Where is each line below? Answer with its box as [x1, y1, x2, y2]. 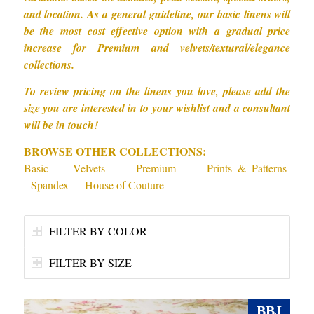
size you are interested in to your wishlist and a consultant [23, 100, 291, 116]
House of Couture [84, 177, 164, 192]
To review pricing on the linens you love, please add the [23, 83, 291, 99]
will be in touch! [23, 116, 98, 132]
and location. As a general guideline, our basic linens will [23, 6, 291, 22]
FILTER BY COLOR [48, 223, 147, 238]
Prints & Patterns [207, 160, 287, 175]
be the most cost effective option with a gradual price [23, 23, 291, 39]
